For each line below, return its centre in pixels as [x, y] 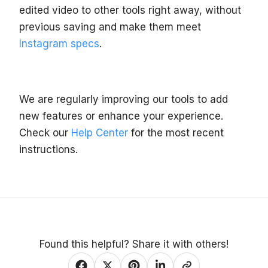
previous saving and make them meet [110, 27]
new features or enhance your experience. [121, 116]
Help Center [100, 133]
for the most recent [176, 133]
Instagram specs [59, 43]
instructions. [48, 149]
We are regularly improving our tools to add [124, 99]
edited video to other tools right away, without [130, 10]
